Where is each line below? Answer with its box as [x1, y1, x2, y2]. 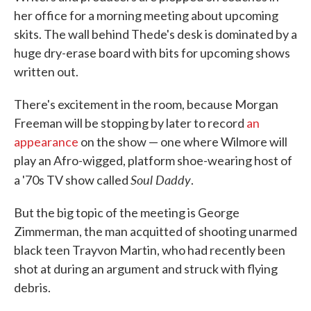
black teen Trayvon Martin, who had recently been [14, 242, 285, 258]
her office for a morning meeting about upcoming [14, 7, 278, 23]
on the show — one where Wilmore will [78, 133, 287, 149]
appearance [14, 133, 78, 149]
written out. [14, 63, 78, 79]
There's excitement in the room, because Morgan [14, 96, 278, 112]
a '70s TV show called [14, 171, 131, 187]
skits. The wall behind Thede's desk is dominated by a [14, 26, 297, 42]
